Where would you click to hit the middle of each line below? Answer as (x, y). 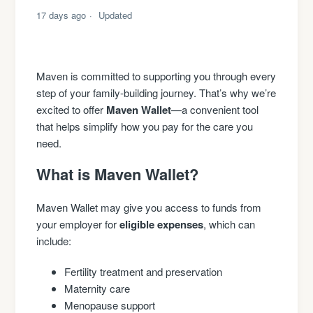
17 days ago (61, 15)
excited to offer (72, 110)
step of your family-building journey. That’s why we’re (156, 93)
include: (54, 241)
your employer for (78, 224)
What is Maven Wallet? (118, 174)
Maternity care (97, 289)
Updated (116, 15)
